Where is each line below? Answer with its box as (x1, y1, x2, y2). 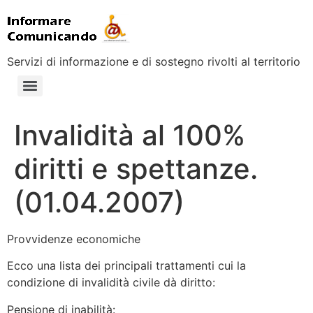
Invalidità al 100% (14, 118, 245, 152)
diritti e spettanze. (14, 152, 258, 186)
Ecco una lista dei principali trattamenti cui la (7, 259, 246, 273)
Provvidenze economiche (7, 232, 140, 246)
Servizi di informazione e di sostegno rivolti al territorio (7, 54, 300, 68)
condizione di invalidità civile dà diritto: (7, 275, 215, 290)
